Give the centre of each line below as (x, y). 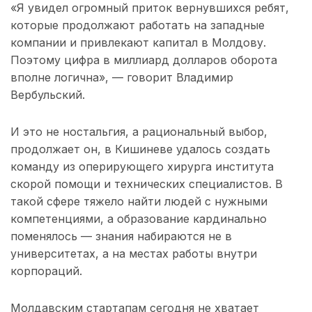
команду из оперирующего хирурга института (142, 167)
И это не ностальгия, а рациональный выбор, (139, 132)
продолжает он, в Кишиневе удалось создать (140, 149)
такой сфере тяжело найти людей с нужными (139, 202)
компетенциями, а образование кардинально (139, 219)
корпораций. (46, 271)
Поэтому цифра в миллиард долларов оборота (144, 60)
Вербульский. (48, 95)
